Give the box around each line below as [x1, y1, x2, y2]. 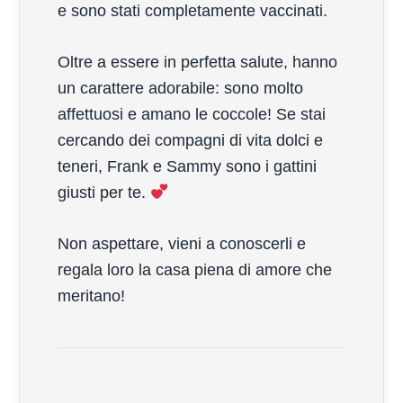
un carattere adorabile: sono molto [58, 78, 303, 97]
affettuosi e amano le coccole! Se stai [58, 104, 326, 123]
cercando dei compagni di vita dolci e [58, 130, 323, 149]
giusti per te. [58, 183, 150, 201]
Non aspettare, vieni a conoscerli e [58, 234, 306, 253]
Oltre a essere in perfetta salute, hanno [58, 52, 337, 71]
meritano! [58, 286, 125, 305]
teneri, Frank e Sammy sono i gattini [58, 157, 317, 175]
